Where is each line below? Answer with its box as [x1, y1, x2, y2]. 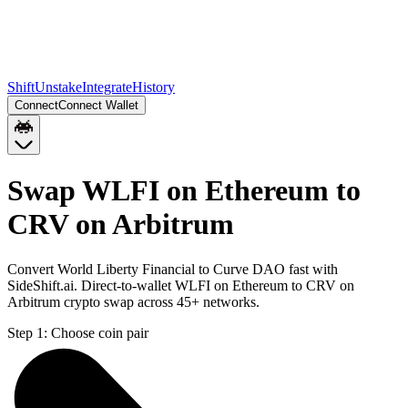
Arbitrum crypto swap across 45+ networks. [7, 293, 260, 310]
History [132, 79, 175, 95]
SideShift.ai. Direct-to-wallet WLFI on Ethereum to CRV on [7, 277, 354, 293]
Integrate [82, 79, 132, 95]
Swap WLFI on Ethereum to [7, 174, 361, 208]
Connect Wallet [58, 98, 138, 112]
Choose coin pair [51, 324, 148, 341]
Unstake [35, 79, 82, 95]
